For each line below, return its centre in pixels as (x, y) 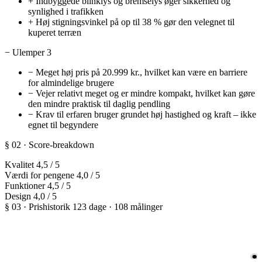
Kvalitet (19, 165)
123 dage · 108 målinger (118, 207)
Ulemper (28, 53)
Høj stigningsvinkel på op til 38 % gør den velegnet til (135, 22)
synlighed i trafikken (66, 12)
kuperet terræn (55, 33)
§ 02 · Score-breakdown (49, 145)
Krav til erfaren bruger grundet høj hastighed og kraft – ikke (146, 115)
